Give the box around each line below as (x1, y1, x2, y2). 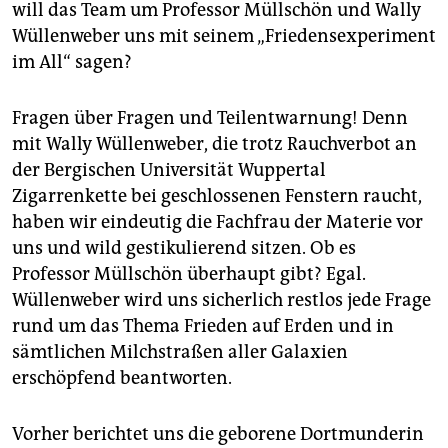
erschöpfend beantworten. (12, 367, 232, 390)
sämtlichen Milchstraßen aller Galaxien (12, 341, 348, 364)
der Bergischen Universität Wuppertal (12, 159, 326, 182)
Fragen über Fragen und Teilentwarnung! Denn (12, 107, 408, 130)
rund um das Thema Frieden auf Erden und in (12, 315, 394, 338)
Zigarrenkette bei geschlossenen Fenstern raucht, (12, 185, 422, 208)
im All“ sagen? (12, 51, 132, 74)
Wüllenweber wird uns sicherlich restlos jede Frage (12, 289, 431, 312)
